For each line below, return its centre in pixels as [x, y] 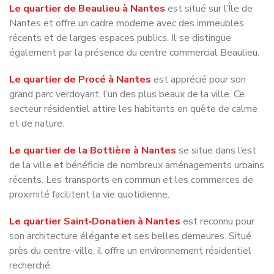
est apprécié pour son [198, 50]
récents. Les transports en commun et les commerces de [131, 150]
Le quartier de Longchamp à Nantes [93, 263]
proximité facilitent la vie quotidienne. [89, 165]
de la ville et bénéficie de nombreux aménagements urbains [137, 135]
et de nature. [37, 94]
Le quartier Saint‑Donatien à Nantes [95, 192]
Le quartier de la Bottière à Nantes [93, 121]
